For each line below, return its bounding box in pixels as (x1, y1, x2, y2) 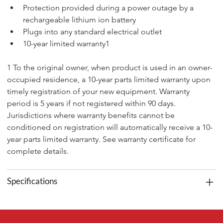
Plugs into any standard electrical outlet (23, 27, 162, 37)
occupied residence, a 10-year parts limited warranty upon (7, 75, 213, 85)
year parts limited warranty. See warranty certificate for (7, 134, 198, 144)
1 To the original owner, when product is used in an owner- (7, 63, 213, 73)
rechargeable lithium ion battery (23, 15, 136, 25)
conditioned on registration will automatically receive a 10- (7, 122, 213, 132)
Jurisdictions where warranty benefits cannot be (7, 111, 177, 120)
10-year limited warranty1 (23, 39, 110, 49)
